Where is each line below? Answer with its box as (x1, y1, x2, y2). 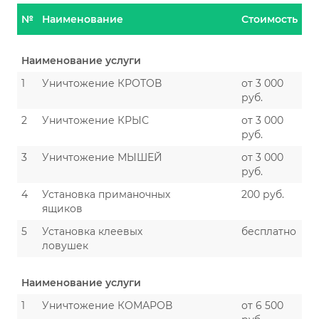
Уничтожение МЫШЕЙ (42, 151, 162, 164)
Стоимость (241, 13, 298, 26)
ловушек (42, 239, 88, 252)
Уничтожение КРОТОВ (42, 77, 162, 90)
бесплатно (241, 225, 296, 238)
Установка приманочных (42, 188, 170, 201)
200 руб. (241, 188, 284, 201)
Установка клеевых (42, 225, 142, 238)
